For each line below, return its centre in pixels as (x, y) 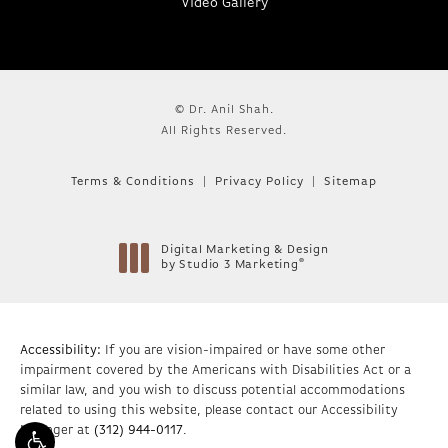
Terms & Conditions (133, 182)
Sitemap (350, 182)
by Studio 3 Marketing (230, 265)
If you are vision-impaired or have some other (243, 351)
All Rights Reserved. (224, 131)
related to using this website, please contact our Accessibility (209, 411)
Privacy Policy (259, 182)
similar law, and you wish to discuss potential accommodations (212, 391)
